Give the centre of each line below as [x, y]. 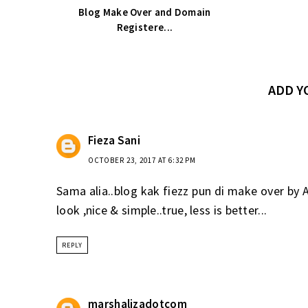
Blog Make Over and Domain [145, 12]
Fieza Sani [114, 140]
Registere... [145, 27]
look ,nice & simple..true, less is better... [162, 210]
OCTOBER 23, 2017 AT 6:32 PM [142, 160]
